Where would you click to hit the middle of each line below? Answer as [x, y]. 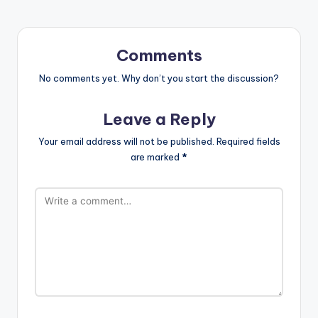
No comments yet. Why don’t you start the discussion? [159, 78]
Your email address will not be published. [126, 142]
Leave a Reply [159, 119]
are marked [156, 157]
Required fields [248, 142]
